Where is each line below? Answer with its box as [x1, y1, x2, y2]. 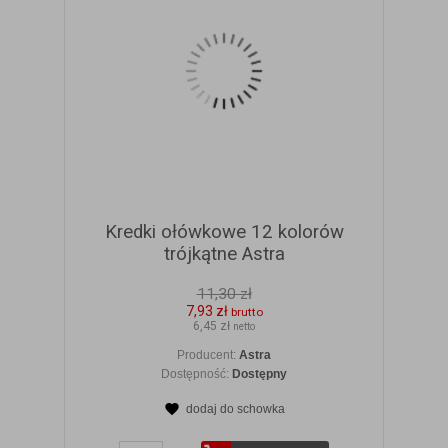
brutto [230, 305, 263, 320]
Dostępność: [161, 367, 232, 382]
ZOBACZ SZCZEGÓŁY [162, 420, 311, 438]
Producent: [177, 348, 239, 363]
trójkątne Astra [163, 243, 285, 266]
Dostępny [232, 367, 287, 382]
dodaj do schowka [185, 402, 285, 417]
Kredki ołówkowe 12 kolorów [104, 221, 344, 244]
